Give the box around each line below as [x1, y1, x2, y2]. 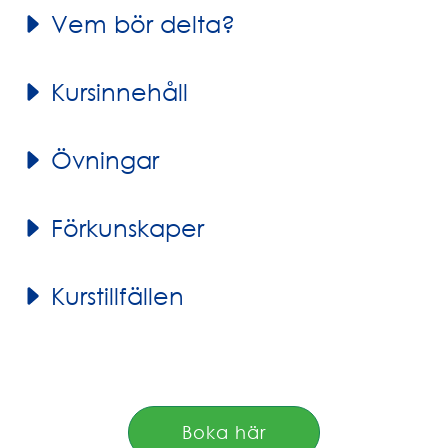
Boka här [182, 420, 266, 443]
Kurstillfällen [51, 280, 184, 310]
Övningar [51, 144, 159, 174]
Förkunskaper [51, 212, 204, 242]
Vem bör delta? [51, 8, 235, 38]
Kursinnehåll [51, 76, 188, 106]
